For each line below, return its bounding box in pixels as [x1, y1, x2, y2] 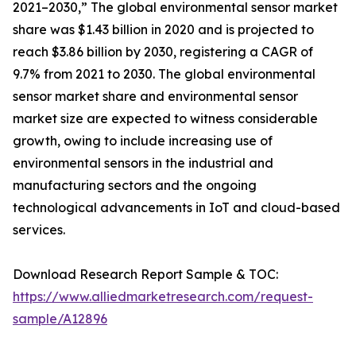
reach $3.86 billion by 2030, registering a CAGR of [13, 44, 313, 60]
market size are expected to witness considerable [13, 110, 318, 127]
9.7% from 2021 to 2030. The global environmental [13, 66, 315, 83]
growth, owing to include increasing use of [13, 133, 273, 149]
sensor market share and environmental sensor [13, 88, 298, 105]
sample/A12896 [13, 311, 107, 327]
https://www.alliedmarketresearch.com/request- [13, 288, 313, 305]
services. [13, 222, 65, 238]
